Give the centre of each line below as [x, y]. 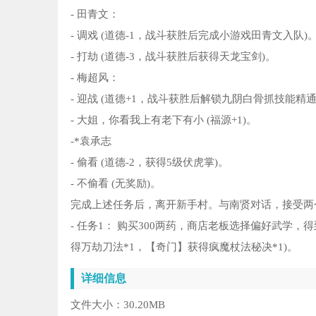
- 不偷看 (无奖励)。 [116, 183]
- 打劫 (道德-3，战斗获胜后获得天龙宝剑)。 [173, 56]
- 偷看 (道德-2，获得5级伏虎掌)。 [150, 162]
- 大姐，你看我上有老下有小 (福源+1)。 [164, 120]
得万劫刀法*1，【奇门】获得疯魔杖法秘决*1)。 [184, 247]
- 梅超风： [95, 77]
